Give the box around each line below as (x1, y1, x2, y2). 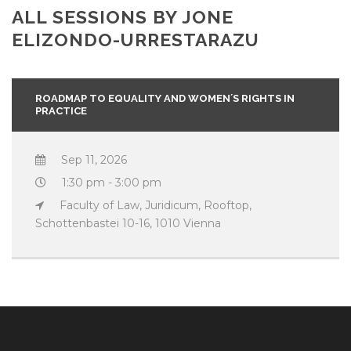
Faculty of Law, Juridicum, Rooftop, (60, 198, 251, 212)
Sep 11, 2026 (61, 153, 127, 167)
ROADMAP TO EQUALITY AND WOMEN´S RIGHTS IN (35, 92, 295, 104)
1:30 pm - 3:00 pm (62, 175, 161, 190)
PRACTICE (35, 105, 87, 117)
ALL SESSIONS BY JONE (12, 6, 233, 27)
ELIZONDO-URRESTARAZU (12, 29, 259, 50)
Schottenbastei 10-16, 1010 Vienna (35, 216, 221, 230)
